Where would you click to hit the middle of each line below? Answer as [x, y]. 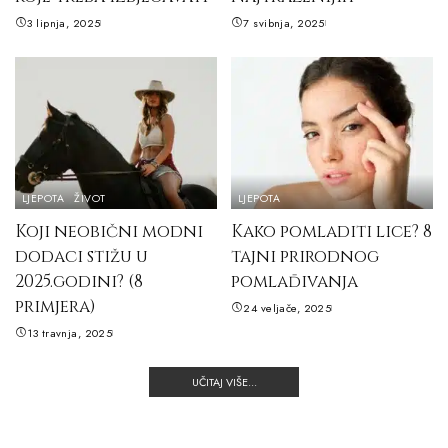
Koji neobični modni [109, 231]
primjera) [55, 306]
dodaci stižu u [81, 256]
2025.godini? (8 [79, 281]
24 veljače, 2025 [287, 307]
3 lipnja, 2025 [64, 23]
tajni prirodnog [305, 256]
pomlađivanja [294, 281]
